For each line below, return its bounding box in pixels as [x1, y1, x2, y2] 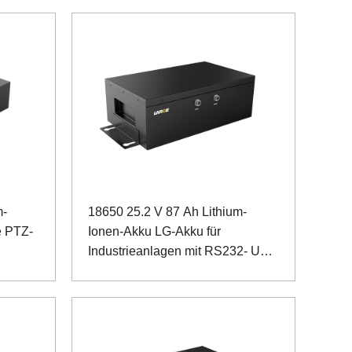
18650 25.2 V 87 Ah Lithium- [88, 205, 247, 219]
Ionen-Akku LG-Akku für [88, 225, 221, 239]
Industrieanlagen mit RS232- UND [88, 244, 279, 258]
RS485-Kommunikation [88, 264, 218, 278]
